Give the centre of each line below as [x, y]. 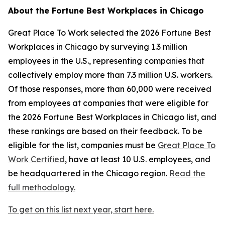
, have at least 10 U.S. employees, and [138, 159]
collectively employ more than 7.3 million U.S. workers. [110, 75]
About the [30, 11]
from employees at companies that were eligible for [108, 103]
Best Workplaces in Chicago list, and [145, 117]
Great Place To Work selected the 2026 [85, 33]
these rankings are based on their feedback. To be [105, 131]
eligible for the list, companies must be [83, 145]
